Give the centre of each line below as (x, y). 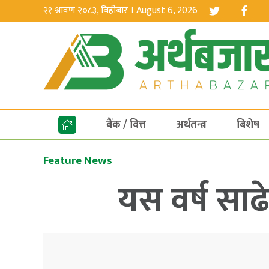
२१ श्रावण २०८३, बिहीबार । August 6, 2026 (120, 11)
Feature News (78, 161)
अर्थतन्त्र (191, 125)
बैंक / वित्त (126, 125)
